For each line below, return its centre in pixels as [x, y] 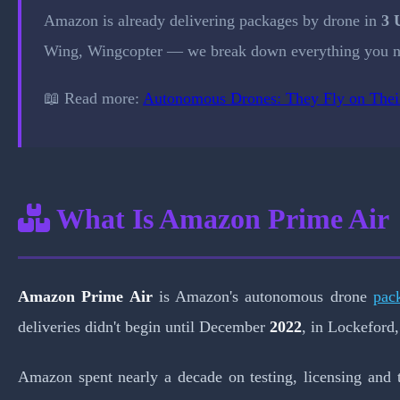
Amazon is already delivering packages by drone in [212, 21]
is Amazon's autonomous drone [262, 297]
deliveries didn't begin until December [144, 327]
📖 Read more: [93, 98]
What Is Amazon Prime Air [220, 219]
